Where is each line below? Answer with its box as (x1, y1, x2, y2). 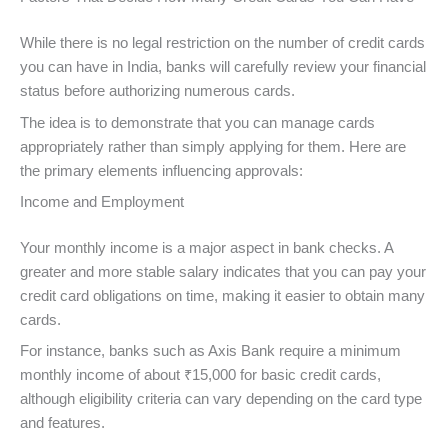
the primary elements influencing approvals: (20, 162, 303, 179)
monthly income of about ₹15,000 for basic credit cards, (20, 367, 381, 384)
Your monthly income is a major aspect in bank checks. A (20, 239, 393, 256)
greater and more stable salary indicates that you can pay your (20, 263, 426, 280)
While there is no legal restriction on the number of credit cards (20, 35, 425, 52)
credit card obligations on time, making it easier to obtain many (20, 287, 425, 304)
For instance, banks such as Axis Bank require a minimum (20, 343, 401, 360)
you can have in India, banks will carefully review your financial (20, 59, 426, 76)
